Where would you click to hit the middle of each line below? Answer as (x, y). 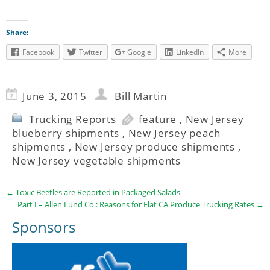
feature (158, 119)
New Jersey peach (174, 133)
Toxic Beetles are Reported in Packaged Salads (97, 192)
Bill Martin (141, 96)
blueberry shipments (66, 133)
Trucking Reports (72, 119)
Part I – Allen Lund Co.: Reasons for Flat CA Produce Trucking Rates (137, 204)
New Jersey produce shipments (155, 146)
